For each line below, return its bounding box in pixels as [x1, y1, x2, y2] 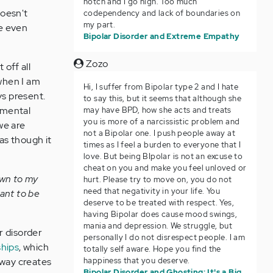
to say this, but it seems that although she [83, 93, 242, 104]
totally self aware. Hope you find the [83, 244, 221, 254]
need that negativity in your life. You [83, 186, 221, 196]
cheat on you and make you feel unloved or [83, 163, 247, 173]
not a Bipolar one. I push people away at [83, 128, 235, 138]
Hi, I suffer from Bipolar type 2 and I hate [83, 82, 239, 92]
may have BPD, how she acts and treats [83, 105, 232, 115]
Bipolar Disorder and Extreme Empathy [83, 31, 239, 41]
